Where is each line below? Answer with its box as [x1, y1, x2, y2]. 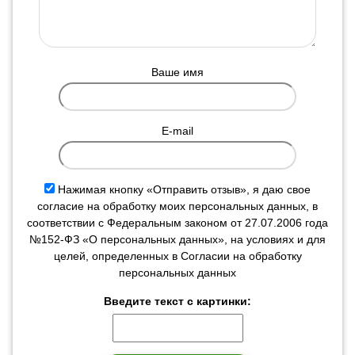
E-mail [162, 124, 193, 137]
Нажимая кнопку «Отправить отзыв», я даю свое [58, 183, 311, 196]
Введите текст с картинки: [104, 295, 251, 307]
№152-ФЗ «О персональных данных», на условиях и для [29, 233, 326, 246]
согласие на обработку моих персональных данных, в [37, 200, 318, 212]
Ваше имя [151, 66, 204, 78]
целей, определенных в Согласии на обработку [53, 250, 302, 262]
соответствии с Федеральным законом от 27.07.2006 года [27, 216, 328, 229]
